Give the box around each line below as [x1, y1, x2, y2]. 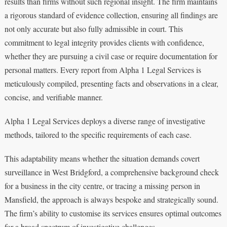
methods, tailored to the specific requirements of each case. [4, 129, 192, 140]
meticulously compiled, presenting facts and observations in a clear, [4, 78, 218, 89]
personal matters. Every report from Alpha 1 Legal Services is [4, 64, 201, 75]
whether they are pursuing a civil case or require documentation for [4, 50, 217, 61]
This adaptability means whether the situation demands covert [4, 153, 200, 164]
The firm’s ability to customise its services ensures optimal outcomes [4, 207, 221, 218]
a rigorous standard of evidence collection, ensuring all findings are [4, 9, 218, 20]
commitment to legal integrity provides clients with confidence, [4, 36, 204, 48]
